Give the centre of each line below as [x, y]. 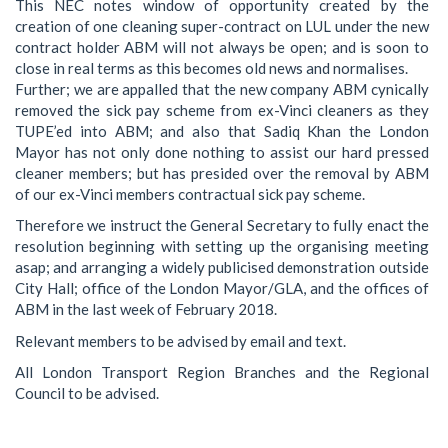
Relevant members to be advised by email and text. [180, 340]
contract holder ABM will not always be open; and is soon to [222, 46]
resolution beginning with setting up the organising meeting [222, 246]
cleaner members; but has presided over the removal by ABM [222, 172]
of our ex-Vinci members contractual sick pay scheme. [190, 193]
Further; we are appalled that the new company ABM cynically [222, 88]
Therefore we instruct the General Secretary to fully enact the [222, 225]
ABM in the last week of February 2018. [146, 309]
